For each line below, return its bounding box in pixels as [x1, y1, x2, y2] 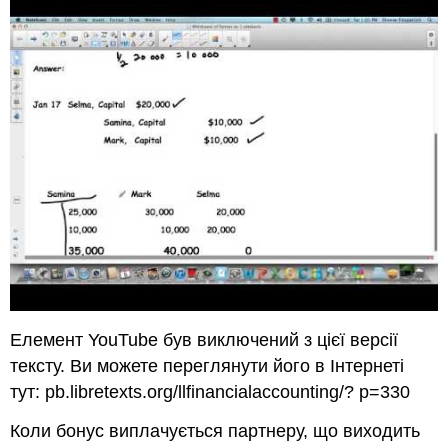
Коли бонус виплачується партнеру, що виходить [10, 421, 421, 442]
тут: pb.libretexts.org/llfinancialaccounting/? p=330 [10, 382, 411, 403]
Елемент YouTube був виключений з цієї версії [10, 330, 399, 351]
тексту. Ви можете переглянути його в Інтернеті [10, 356, 405, 377]
